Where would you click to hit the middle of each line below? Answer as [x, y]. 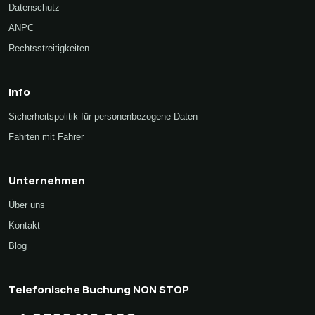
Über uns [27, 205]
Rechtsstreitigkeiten [49, 49]
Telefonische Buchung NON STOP [99, 290]
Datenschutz [34, 8]
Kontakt [24, 226]
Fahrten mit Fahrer [46, 137]
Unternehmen [47, 181]
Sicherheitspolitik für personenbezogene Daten [103, 117]
